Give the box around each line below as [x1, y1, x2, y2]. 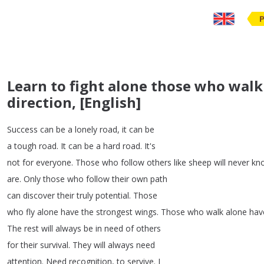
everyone [36, 157, 71, 168]
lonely [75, 124, 97, 135]
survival [40, 239, 68, 250]
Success [7, 124, 38, 135]
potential [95, 190, 129, 201]
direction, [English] [7, 93, 141, 112]
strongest [96, 206, 133, 217]
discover [23, 190, 55, 201]
